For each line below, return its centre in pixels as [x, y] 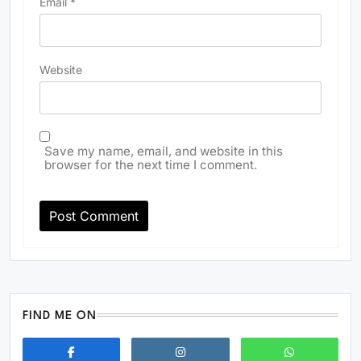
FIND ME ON [60, 317]
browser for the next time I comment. [151, 165]
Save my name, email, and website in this [164, 151]
